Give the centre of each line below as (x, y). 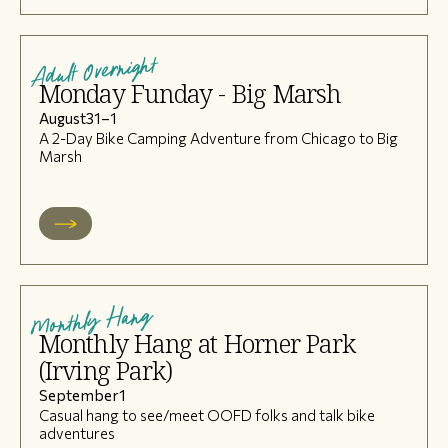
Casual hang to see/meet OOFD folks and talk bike (206, 415)
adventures (76, 433)
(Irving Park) (105, 371)
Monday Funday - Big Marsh (190, 94)
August (62, 118)
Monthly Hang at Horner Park (196, 344)
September (78, 395)
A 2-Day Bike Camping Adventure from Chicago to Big (218, 138)
